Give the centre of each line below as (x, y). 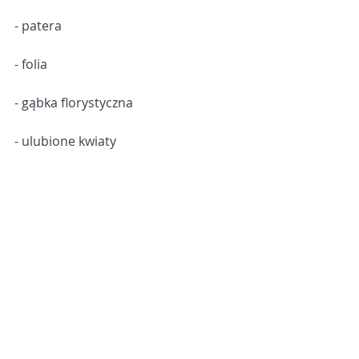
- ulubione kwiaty (65, 141)
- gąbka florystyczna (74, 103)
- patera (38, 26)
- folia (31, 64)
